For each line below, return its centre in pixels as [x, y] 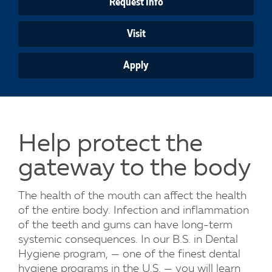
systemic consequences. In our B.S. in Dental [128, 240]
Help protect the [110, 145]
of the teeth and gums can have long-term [125, 226]
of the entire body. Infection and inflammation [134, 211]
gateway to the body [135, 170]
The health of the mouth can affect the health [132, 196]
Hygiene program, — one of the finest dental [129, 255]
